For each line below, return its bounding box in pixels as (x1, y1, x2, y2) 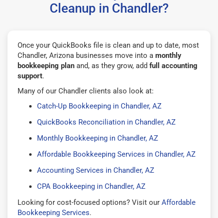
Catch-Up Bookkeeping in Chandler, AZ (37, 101, 162, 110)
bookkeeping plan (18, 61, 74, 70)
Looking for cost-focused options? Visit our (18, 198, 162, 207)
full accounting (149, 61, 198, 70)
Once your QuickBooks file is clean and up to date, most (18, 40, 199, 50)
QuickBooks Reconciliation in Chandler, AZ (37, 117, 176, 127)
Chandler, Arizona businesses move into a (18, 51, 155, 60)
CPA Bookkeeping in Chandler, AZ (37, 182, 145, 191)
